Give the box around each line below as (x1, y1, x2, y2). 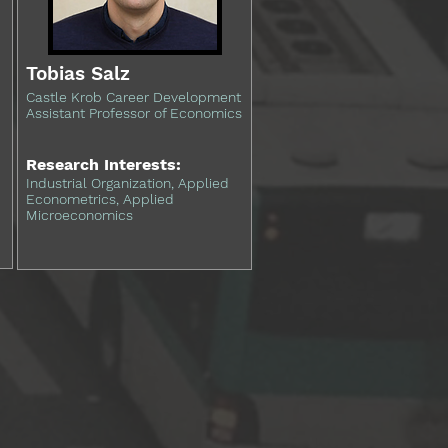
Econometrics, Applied (26, 191, 174, 207)
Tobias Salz (26, 62, 130, 85)
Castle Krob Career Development (26, 89, 241, 105)
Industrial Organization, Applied (26, 175, 229, 191)
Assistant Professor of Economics (26, 105, 242, 121)
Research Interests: (26, 155, 181, 174)
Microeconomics (26, 207, 133, 223)
